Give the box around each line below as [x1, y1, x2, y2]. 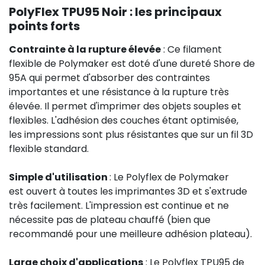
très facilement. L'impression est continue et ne [9, 198, 229, 212]
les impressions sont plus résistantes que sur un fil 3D [9, 127, 253, 141]
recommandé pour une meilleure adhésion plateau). [9, 227, 252, 241]
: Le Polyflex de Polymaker [109, 170, 229, 184]
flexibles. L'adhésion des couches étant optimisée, [9, 113, 238, 127]
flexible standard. [9, 141, 89, 156]
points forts [9, 17, 80, 34]
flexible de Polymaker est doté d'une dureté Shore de [9, 56, 255, 70]
